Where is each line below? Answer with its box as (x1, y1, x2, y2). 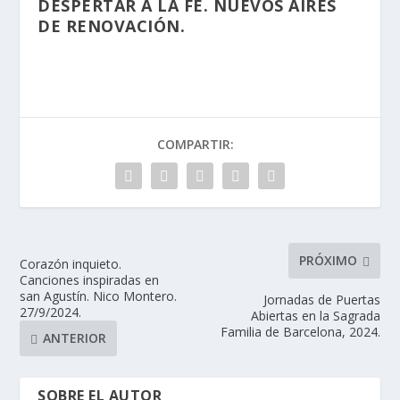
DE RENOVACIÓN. (37, 14, 186, 37)
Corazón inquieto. (20, 254, 122, 272)
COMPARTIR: (157, 135, 234, 153)
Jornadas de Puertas (262, 290, 380, 308)
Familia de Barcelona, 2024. (220, 322, 380, 340)
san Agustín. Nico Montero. (20, 287, 178, 304)
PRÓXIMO (298, 252, 357, 270)
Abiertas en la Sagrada (250, 306, 380, 324)
